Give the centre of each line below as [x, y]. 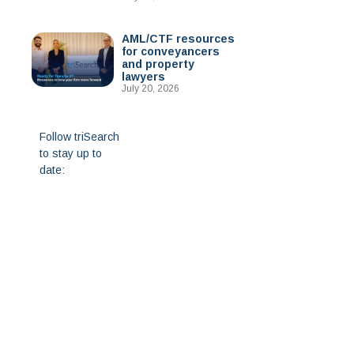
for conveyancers [170, 51]
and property [158, 64]
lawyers [143, 77]
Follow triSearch [79, 137]
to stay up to [70, 153]
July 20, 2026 [150, 88]
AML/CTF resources [178, 39]
